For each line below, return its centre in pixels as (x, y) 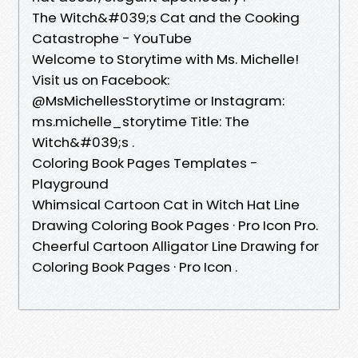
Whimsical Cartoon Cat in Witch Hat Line (166, 204)
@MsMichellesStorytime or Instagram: (158, 100)
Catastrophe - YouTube (112, 38)
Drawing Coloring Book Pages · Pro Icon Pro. (175, 225)
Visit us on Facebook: (101, 80)
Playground (70, 183)
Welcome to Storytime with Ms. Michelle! (165, 59)
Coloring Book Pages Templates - (145, 163)
